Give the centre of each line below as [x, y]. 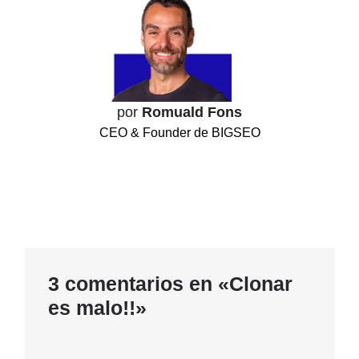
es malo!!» [97, 307]
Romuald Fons [192, 112]
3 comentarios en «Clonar [170, 283]
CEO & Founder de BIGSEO [179, 132]
